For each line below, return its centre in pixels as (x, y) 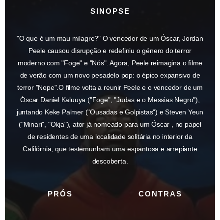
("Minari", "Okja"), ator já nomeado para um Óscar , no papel (110, 124)
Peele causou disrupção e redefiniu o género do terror (110, 50)
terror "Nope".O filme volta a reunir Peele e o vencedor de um (110, 87)
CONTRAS (160, 193)
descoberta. (110, 161)
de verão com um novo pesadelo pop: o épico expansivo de (110, 75)
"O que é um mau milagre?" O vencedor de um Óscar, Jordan (110, 38)
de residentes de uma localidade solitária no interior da (110, 136)
